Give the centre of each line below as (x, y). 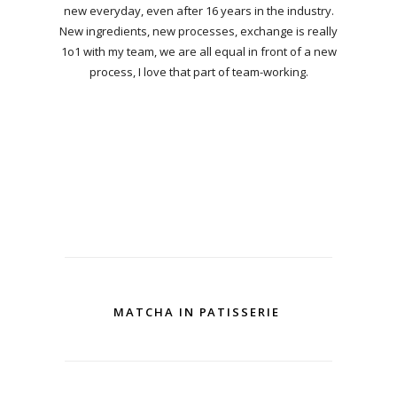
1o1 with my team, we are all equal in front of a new (198, 52)
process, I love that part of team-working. (198, 72)
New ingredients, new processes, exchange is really (198, 31)
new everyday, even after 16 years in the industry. (198, 11)
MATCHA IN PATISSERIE (198, 311)
